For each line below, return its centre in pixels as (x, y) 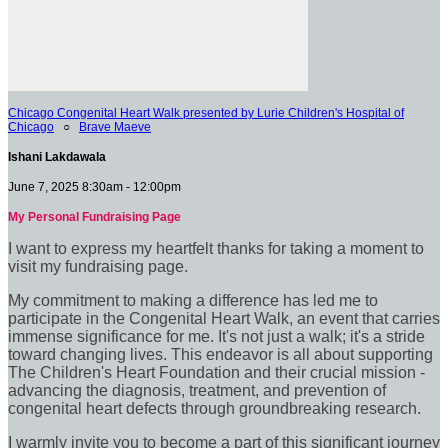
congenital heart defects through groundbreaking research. (214, 408)
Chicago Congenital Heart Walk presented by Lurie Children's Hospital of (206, 113)
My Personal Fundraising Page (94, 216)
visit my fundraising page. (98, 266)
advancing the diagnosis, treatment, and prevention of (197, 390)
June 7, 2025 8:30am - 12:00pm (94, 186)
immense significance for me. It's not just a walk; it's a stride (216, 336)
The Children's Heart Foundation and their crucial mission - (216, 372)
